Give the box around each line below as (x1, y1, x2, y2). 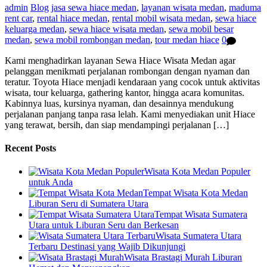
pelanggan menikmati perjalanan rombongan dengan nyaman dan (5, 66, 250, 76)
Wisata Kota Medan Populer (144, 166, 250, 177)
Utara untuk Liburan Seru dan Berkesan (29, 220, 179, 231)
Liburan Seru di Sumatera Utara (29, 198, 148, 209)
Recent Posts (5, 142, 56, 153)
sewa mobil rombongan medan (35, 35, 150, 45)
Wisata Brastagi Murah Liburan (124, 252, 242, 263)
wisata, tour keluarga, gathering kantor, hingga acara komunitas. (5, 87, 244, 98)
